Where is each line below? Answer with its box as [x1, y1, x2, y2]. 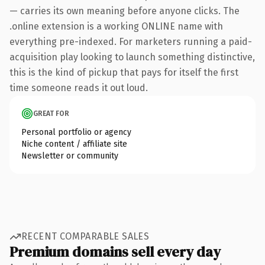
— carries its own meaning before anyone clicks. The [9, 5, 240, 17]
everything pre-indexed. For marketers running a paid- [9, 35, 252, 47]
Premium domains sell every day [9, 241, 221, 261]
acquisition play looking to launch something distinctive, [9, 51, 255, 63]
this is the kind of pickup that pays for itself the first [9, 66, 238, 78]
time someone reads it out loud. [9, 82, 148, 93]
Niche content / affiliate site [21, 138, 127, 149]
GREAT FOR [33, 109, 69, 118]
